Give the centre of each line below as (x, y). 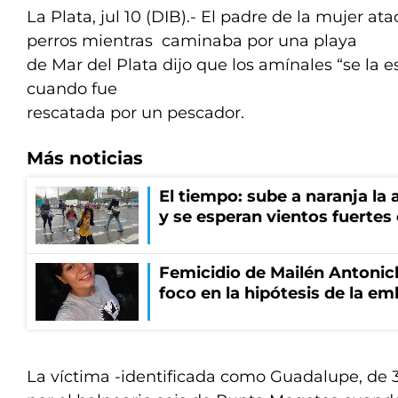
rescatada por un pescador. (135, 113)
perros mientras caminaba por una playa (192, 41)
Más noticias (85, 158)
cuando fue (72, 89)
